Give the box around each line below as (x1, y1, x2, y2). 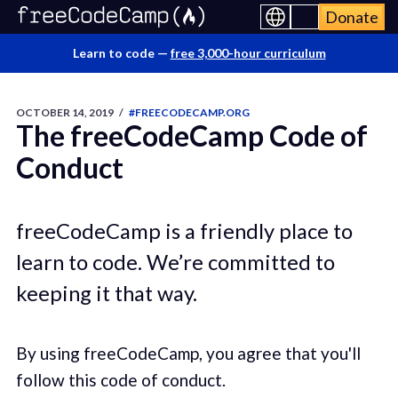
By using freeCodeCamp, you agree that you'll (15, 343, 361, 364)
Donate (325, 7, 378, 27)
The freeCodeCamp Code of (15, 118, 368, 153)
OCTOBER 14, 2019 (15, 106, 114, 119)
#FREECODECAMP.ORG (128, 106, 250, 119)
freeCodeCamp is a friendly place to (15, 218, 353, 243)
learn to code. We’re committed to (15, 249, 335, 275)
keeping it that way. (15, 280, 197, 306)
